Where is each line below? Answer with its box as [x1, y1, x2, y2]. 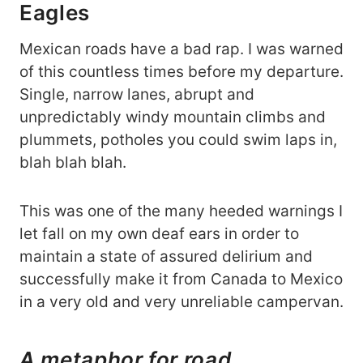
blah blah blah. [19, 153, 126, 173]
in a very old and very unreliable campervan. [19, 293, 344, 312]
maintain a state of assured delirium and [19, 247, 313, 267]
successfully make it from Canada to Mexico [19, 270, 343, 289]
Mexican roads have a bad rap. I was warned [19, 40, 344, 59]
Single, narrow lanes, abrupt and [19, 85, 254, 105]
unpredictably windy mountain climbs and [19, 108, 326, 127]
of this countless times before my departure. [19, 62, 344, 82]
